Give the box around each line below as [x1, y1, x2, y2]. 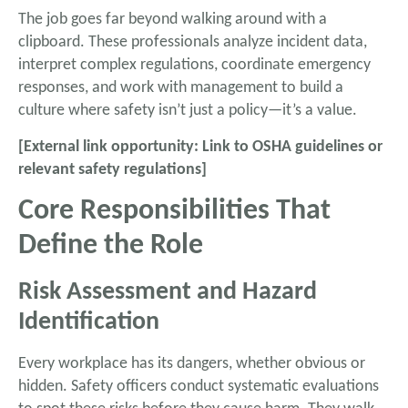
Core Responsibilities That [18, 196, 331, 226]
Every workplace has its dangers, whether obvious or [18, 354, 365, 372]
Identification [18, 309, 159, 335]
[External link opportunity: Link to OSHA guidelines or [18, 138, 382, 156]
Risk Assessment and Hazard [18, 279, 317, 305]
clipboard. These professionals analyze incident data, [18, 34, 367, 52]
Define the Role [18, 230, 203, 260]
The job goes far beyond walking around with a [18, 11, 327, 29]
